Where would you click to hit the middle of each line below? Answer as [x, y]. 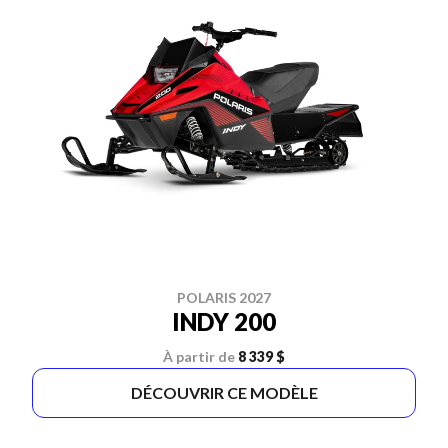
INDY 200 [224, 321]
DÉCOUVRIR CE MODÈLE [224, 392]
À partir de [199, 356]
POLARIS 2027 [224, 297]
